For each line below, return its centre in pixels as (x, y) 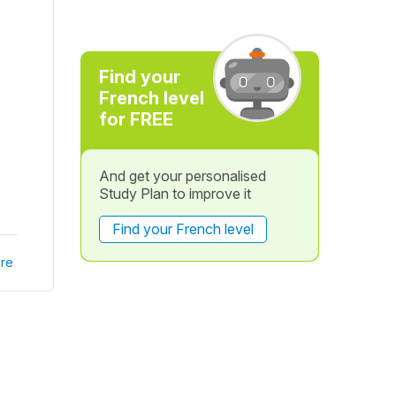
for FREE (136, 119)
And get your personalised (182, 176)
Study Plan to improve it (175, 194)
